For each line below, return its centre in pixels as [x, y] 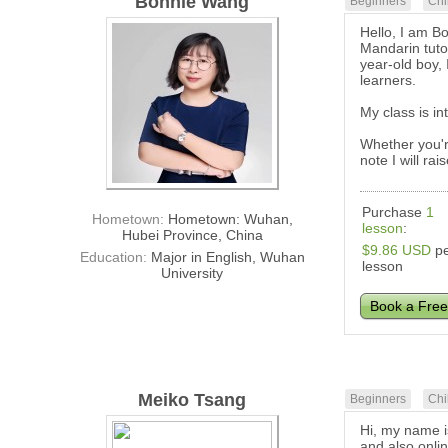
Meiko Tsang [192, 400]
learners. [388, 80]
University [192, 273]
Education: [115, 257]
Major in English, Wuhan [227, 257]
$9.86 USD [397, 250]
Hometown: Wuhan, [230, 219]
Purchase [394, 212]
